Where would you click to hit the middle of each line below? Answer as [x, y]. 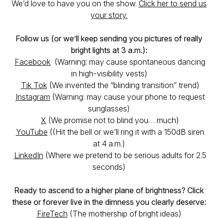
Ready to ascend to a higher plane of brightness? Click [109, 190]
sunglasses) [109, 109]
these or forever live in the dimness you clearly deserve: [109, 202]
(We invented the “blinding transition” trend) [123, 85]
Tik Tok [34, 85]
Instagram [33, 97]
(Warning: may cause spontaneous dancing [128, 62]
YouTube [32, 132]
